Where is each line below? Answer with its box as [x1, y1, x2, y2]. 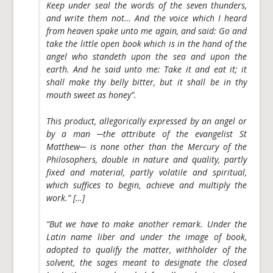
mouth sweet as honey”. [46, 88, 136, 101]
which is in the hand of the [141, 37, 247, 49]
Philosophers [46, 153, 96, 165]
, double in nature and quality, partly [95, 153, 247, 165]
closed [223, 256, 247, 268]
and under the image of [115, 230, 227, 243]
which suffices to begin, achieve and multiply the [46, 179, 247, 191]
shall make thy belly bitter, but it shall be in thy [46, 76, 247, 88]
